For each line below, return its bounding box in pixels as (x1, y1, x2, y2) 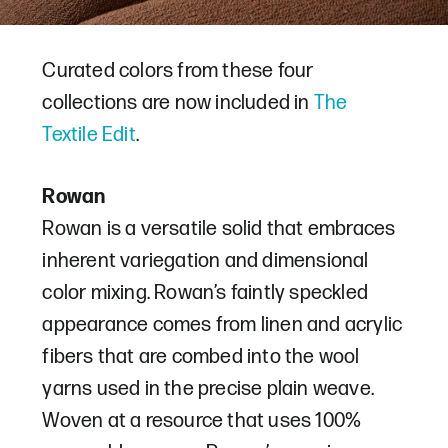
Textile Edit (42, 122, 136, 147)
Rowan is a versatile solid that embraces (42, 216, 396, 241)
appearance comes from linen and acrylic (42, 312, 403, 337)
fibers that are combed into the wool (42, 344, 360, 369)
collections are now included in (42, 90, 314, 115)
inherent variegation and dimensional (42, 248, 369, 273)
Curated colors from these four (42, 58, 314, 83)
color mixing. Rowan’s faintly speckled (42, 280, 369, 305)
